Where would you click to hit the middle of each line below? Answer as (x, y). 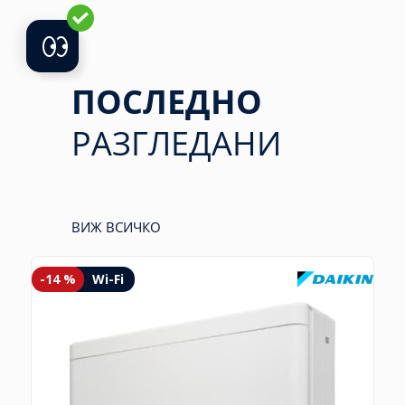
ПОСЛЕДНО (167, 102)
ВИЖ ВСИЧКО (116, 227)
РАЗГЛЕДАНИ (176, 143)
